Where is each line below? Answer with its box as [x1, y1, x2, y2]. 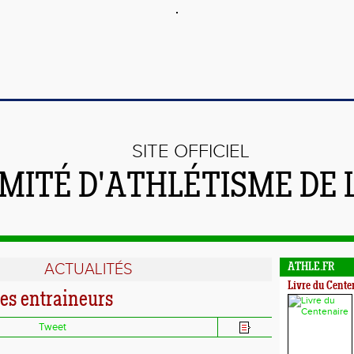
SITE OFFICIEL [132, 141, 250, 163]
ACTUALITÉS [43, 260, 133, 279]
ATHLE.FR [288, 262, 334, 273]
